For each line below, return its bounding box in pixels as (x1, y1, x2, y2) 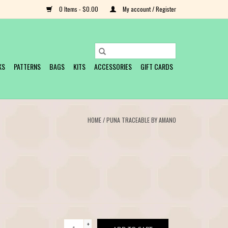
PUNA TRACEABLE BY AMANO (106, 116, 176, 124)
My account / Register (121, 5, 176, 13)
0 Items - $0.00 (58, 5, 100, 13)
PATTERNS (14, 61, 41, 72)
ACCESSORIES (94, 61, 132, 72)
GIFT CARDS (140, 61, 173, 72)
